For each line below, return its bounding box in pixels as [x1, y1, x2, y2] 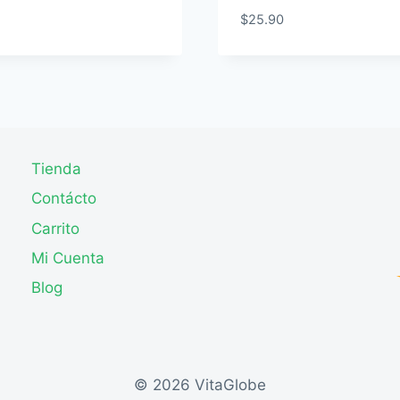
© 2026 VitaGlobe [134, 376, 266, 394]
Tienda [31, 160, 81, 179]
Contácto [31, 189, 96, 208]
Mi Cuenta [31, 249, 104, 268]
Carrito [31, 219, 79, 237]
